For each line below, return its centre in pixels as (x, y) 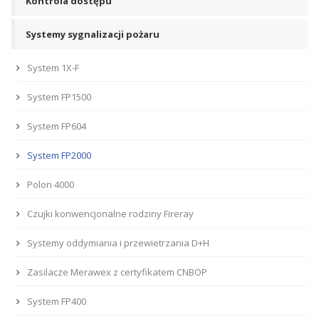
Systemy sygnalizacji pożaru (93, 34)
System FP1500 (59, 97)
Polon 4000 (51, 184)
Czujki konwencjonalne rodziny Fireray (110, 214)
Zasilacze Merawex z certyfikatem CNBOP (117, 272)
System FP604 (57, 126)
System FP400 (57, 301)
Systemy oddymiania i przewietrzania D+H (118, 243)
